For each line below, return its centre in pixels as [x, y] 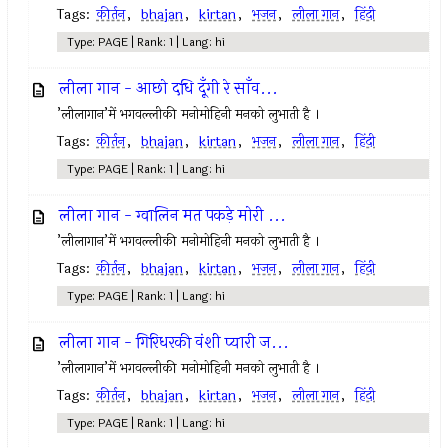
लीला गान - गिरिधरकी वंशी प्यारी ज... [174, 342]
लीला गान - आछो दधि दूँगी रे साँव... [169, 88]
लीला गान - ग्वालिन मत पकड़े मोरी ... [173, 215]
